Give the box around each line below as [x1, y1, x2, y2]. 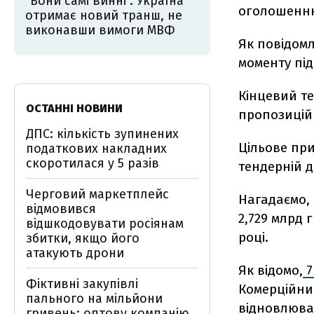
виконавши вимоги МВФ [25, 22, 175, 38]
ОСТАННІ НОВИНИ [26, 102, 123, 115]
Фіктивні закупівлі [26, 276, 138, 292]
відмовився [26, 201, 96, 217]
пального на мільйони [26, 291, 163, 306]
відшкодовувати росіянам [26, 216, 184, 231]
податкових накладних [26, 141, 167, 156]
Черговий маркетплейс [26, 186, 169, 202]
